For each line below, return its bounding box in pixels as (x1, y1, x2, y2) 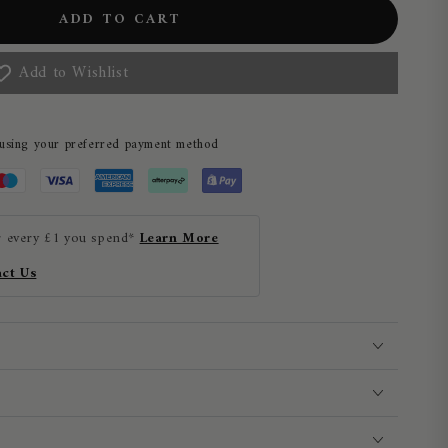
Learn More (139, 225, 219, 251)
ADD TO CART (58, 7, 181, 32)
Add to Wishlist (19, 58, 129, 87)
